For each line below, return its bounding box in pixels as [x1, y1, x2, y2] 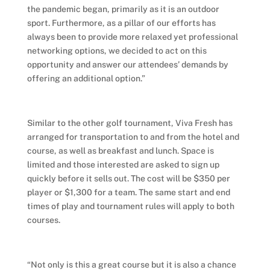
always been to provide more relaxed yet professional [27, 32, 238, 42]
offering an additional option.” [27, 74, 145, 83]
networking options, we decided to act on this [27, 46, 207, 55]
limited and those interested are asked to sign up [27, 160, 219, 169]
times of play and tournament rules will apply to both [27, 201, 234, 211]
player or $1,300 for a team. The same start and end [27, 187, 230, 197]
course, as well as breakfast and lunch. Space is [27, 146, 214, 155]
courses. [27, 215, 60, 225]
